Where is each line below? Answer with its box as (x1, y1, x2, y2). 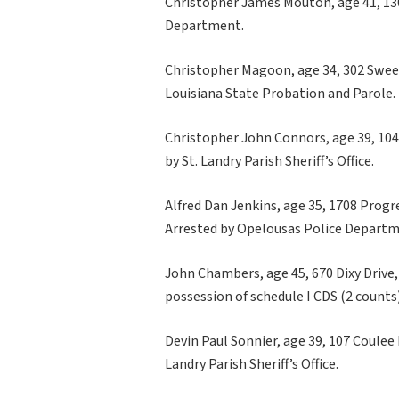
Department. (165, 15, 244, 36)
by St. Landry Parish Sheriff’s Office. (165, 151, 374, 171)
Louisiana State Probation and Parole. (165, 83, 395, 103)
